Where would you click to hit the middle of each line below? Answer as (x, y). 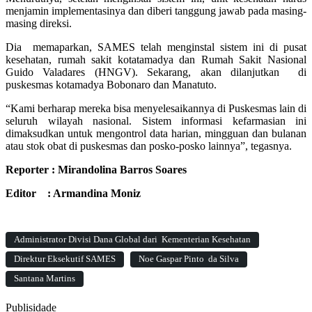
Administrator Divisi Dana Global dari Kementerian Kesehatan (132, 240)
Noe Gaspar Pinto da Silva (189, 259)
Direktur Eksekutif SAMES (65, 259)
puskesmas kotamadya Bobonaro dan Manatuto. (111, 85)
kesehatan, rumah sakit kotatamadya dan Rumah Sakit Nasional (156, 60)
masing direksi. (39, 24)
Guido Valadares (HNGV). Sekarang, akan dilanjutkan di (156, 72)
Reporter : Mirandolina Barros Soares (96, 170)
